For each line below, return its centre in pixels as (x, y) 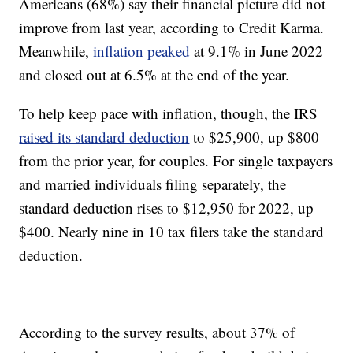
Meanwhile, (56, 51)
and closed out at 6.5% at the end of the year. (154, 75)
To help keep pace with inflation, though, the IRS (169, 113)
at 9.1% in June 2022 (257, 51)
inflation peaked (142, 51)
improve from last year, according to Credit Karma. (172, 28)
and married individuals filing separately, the (153, 184)
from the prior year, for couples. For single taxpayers (176, 161)
